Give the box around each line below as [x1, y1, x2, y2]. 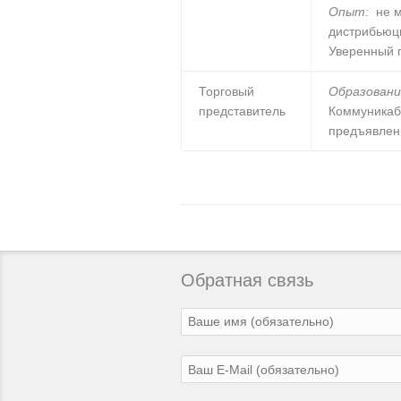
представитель [199, 103, 286, 118]
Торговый [199, 83, 255, 98]
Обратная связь [181, 270, 313, 291]
